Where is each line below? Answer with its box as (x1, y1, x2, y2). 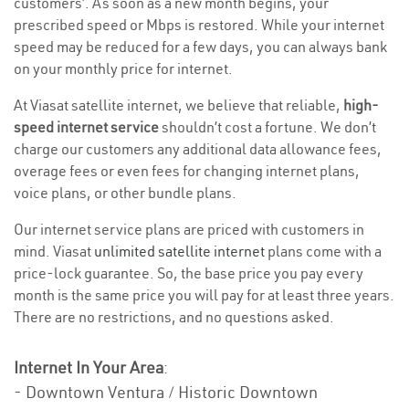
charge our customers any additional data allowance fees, (14, 140, 382, 159)
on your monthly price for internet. (14, 59, 233, 79)
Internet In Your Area (14, 357, 163, 379)
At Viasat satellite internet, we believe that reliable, (14, 96, 343, 115)
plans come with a (265, 242, 382, 261)
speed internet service (14, 118, 159, 137)
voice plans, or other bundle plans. (14, 184, 236, 203)
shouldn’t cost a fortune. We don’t (159, 118, 376, 137)
